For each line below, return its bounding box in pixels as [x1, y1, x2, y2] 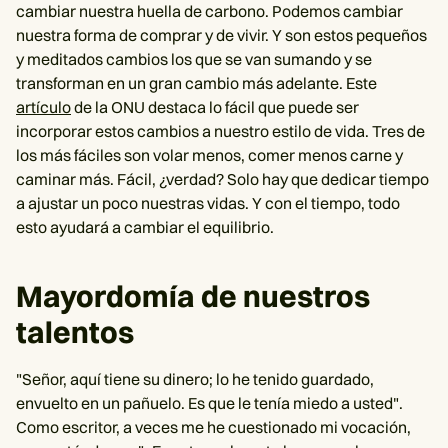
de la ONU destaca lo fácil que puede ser [71, 97, 359, 117]
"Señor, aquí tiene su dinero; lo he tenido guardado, [16, 369, 374, 389]
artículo [16, 97, 71, 117]
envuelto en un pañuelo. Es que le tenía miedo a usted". [16, 393, 403, 413]
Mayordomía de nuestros [16, 278, 370, 315]
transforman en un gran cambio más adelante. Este [16, 73, 377, 93]
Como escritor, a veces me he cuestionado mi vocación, [16, 417, 411, 437]
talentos [16, 314, 134, 351]
